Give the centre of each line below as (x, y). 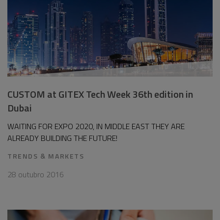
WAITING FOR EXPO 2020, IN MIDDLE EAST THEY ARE (96, 126)
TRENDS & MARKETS (46, 156)
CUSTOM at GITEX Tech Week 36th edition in (100, 94)
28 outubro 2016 (36, 174)
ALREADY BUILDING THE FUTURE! (62, 138)
